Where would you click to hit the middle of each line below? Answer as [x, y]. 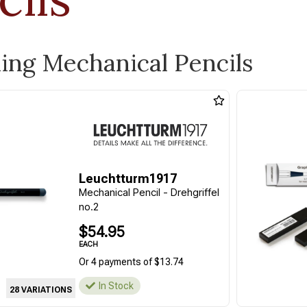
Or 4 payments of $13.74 [131, 262]
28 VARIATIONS [40, 290]
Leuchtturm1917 [127, 179]
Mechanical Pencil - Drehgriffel [149, 192]
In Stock [116, 286]
